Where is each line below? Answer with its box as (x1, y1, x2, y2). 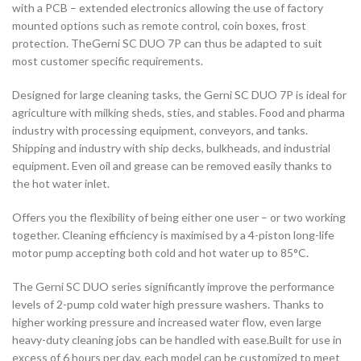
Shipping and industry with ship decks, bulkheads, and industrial (12, 141, 330, 156)
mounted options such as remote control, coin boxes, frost (12, 19, 306, 33)
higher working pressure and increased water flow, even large (12, 315, 322, 330)
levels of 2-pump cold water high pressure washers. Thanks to (12, 297, 324, 312)
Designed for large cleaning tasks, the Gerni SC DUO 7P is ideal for (12, 88, 346, 102)
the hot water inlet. (12, 176, 110, 191)
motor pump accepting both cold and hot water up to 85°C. (12, 246, 309, 260)
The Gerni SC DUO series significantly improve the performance (12, 280, 334, 294)
